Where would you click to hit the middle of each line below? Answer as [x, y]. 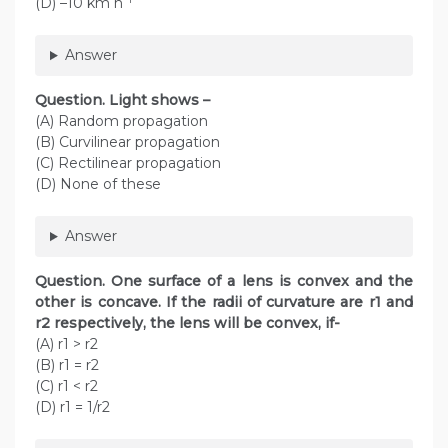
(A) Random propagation [121, 121]
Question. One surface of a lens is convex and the [224, 281]
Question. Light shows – [128, 100]
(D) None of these [98, 184]
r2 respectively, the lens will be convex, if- [193, 323]
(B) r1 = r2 [67, 365]
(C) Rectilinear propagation [128, 163]
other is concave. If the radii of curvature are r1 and [224, 302]
